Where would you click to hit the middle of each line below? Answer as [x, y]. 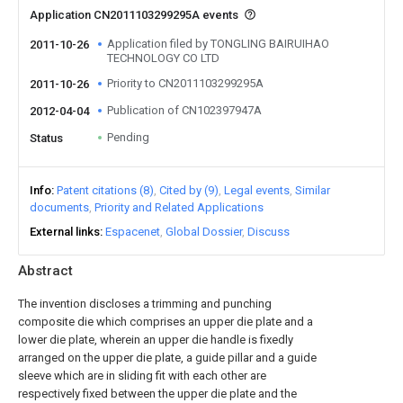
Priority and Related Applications [179, 207]
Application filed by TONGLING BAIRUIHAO [218, 44]
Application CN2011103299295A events [135, 15]
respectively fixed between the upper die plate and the [157, 394]
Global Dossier [204, 232]
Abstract [45, 271]
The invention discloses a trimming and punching [145, 304]
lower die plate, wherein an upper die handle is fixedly [156, 340]
